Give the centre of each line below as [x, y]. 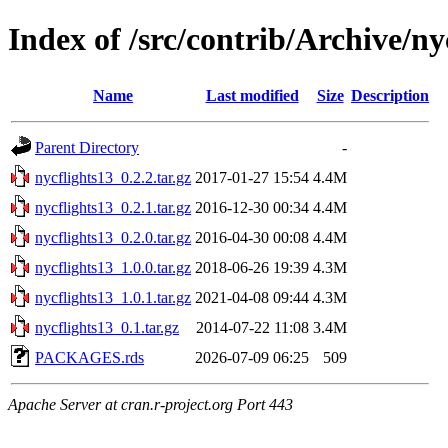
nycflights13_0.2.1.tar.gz [113, 207]
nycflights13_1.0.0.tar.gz [113, 267]
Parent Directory [87, 147]
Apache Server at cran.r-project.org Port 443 [150, 404]
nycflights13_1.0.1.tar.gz [113, 297]
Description [390, 95]
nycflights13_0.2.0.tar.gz [113, 237]
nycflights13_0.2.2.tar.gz [113, 177]
